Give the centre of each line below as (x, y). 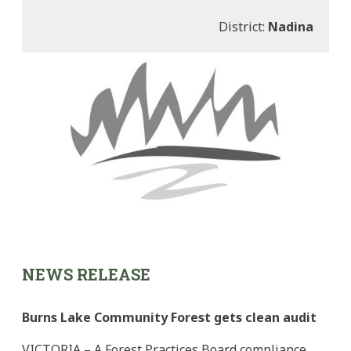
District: (243, 27)
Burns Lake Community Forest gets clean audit (169, 317)
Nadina (291, 27)
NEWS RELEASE (86, 275)
